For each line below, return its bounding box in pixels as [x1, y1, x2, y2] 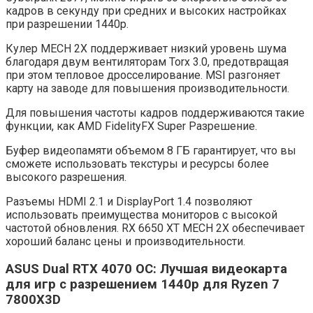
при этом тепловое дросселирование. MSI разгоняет [6, 68, 280, 82]
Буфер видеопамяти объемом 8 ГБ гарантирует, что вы [6, 144, 296, 158]
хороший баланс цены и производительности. [6, 235, 245, 249]
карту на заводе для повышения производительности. [6, 82, 289, 96]
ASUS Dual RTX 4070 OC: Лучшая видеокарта [6, 261, 287, 277]
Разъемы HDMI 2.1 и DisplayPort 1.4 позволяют [6, 195, 252, 209]
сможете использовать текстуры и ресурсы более [6, 157, 269, 171]
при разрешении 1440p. [6, 17, 129, 31]
